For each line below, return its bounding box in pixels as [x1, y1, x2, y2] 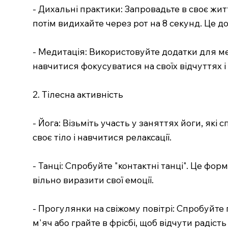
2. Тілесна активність [32, 89, 123, 100]
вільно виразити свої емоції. [32, 174, 154, 186]
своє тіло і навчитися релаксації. [32, 131, 172, 143]
